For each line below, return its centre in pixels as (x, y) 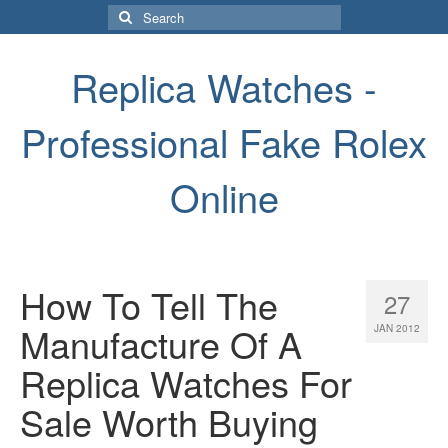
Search (130, 14)
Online (224, 196)
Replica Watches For (186, 382)
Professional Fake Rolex (224, 141)
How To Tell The (149, 304)
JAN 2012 (397, 328)
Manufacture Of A (161, 343)
